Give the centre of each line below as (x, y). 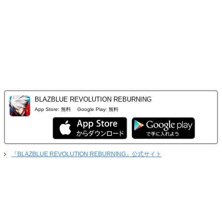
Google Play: (92, 110)
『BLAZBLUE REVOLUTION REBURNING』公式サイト (86, 154)
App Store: (47, 110)
